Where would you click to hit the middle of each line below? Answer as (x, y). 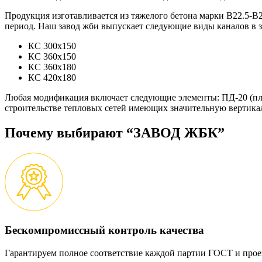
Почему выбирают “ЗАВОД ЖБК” (115, 132)
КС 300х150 (52, 46)
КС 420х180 (52, 77)
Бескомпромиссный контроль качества (104, 230)
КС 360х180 (52, 67)
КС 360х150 (52, 56)
